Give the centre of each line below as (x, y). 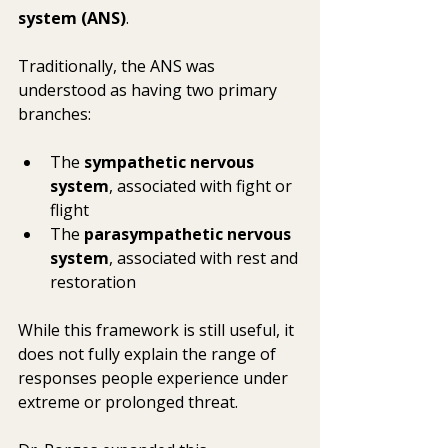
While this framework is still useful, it (158, 330)
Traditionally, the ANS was (118, 66)
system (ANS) (72, 18)
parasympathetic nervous (189, 234)
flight (69, 210)
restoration (93, 282)
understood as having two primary (149, 90)
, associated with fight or (202, 186)
